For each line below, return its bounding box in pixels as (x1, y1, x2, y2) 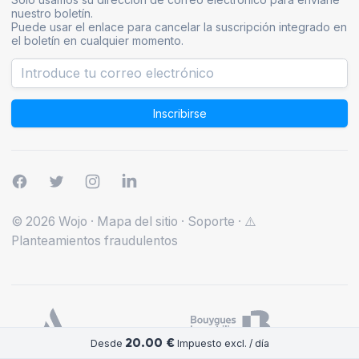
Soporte (188, 214, 235, 230)
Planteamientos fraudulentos (11, 233, 178, 249)
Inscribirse (152, 107, 207, 121)
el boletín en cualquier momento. (11, 34, 184, 48)
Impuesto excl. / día (174, 337, 269, 349)
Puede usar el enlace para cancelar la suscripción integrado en (11, 20, 347, 34)
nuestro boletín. (11, 6, 93, 21)
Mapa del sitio (97, 214, 178, 230)
